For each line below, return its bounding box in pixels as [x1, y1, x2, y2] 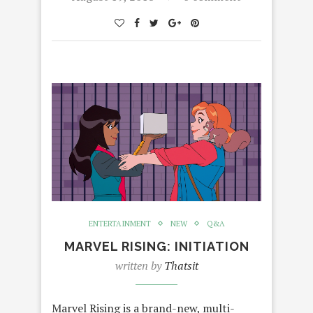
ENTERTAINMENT [88, 218, 151, 228]
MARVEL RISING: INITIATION [64, 238, 249, 254]
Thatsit [163, 257, 198, 273]
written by [115, 257, 164, 273]
